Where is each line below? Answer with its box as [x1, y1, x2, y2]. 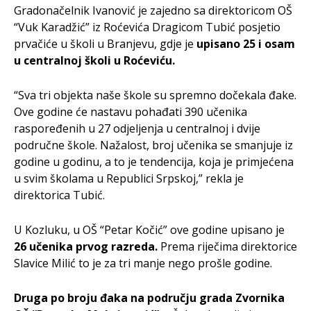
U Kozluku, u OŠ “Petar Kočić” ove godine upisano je [14, 222, 285, 238]
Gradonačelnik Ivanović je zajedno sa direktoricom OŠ [14, 3, 292, 19]
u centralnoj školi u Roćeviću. [14, 53, 175, 69]
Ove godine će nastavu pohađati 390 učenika [14, 104, 247, 120]
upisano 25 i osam [196, 36, 295, 52]
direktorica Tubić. [14, 187, 105, 203]
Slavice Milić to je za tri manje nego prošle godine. [14, 255, 272, 271]
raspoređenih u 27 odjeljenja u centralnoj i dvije [14, 121, 260, 137]
